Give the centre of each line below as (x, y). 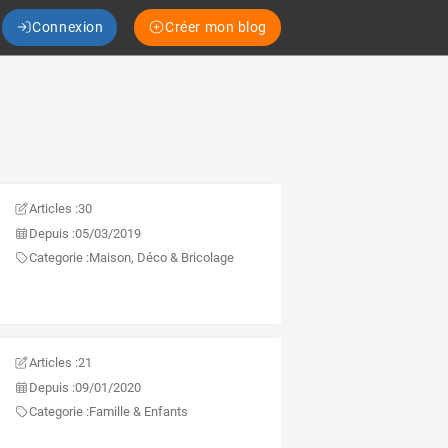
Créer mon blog (216, 26)
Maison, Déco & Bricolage (161, 258)
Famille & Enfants (138, 412)
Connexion (68, 26)
